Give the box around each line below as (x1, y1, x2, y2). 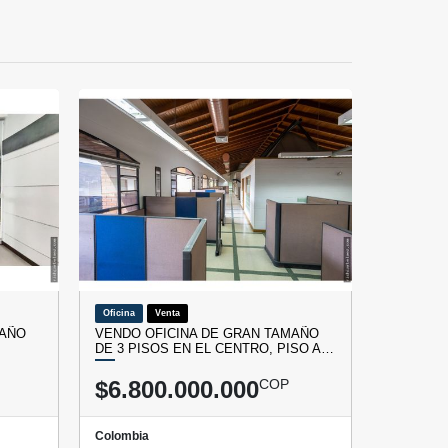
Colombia (95, 428, 149, 443)
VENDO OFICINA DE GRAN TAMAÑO (95, 325, 319, 341)
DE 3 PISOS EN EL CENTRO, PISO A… (95, 340, 334, 356)
